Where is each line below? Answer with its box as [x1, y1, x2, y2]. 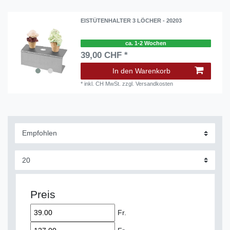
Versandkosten [136, 81, 174, 87]
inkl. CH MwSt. [84, 81, 121, 87]
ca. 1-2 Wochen [125, 40, 166, 47]
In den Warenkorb [112, 67, 170, 75]
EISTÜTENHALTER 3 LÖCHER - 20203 [81, 17, 182, 24]
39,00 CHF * [81, 50, 128, 60]
